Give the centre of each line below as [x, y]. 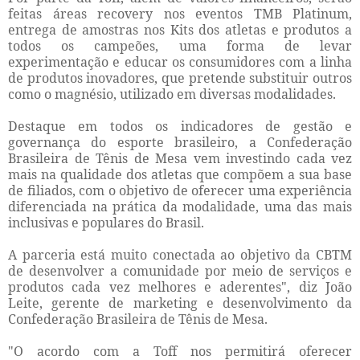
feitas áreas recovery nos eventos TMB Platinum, [180, 14]
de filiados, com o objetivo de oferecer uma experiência [180, 191]
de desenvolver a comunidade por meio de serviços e [180, 271]
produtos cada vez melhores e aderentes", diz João [180, 287]
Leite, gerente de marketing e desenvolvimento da [180, 303]
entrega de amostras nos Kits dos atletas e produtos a [180, 30]
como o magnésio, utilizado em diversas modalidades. [172, 94]
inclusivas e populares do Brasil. [106, 223]
